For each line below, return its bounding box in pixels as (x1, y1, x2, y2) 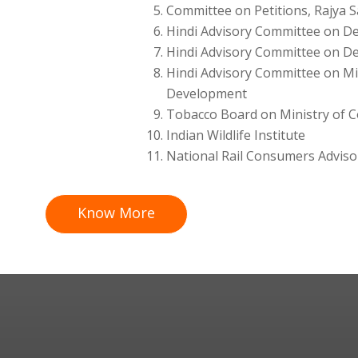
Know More (77, 202, 155, 222)
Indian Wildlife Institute (166, 125, 305, 144)
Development (166, 84, 247, 102)
